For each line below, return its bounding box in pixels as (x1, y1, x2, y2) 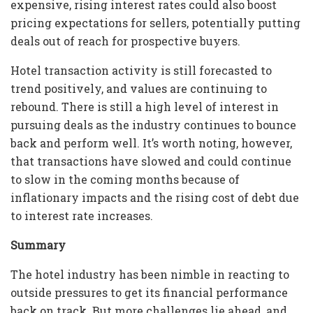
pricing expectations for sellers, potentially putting (10, 15, 300, 31)
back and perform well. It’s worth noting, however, (10, 136, 292, 151)
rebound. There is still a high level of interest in (10, 99, 279, 115)
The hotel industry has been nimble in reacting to (10, 267, 289, 282)
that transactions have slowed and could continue (10, 154, 291, 169)
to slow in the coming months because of (10, 172, 240, 187)
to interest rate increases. (10, 208, 153, 224)
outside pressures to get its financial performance (10, 285, 288, 300)
